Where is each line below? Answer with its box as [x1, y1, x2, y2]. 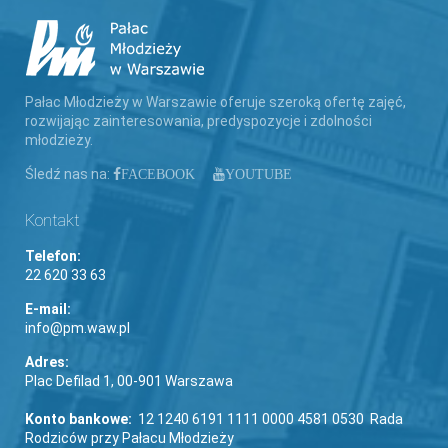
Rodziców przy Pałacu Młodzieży [25, 430, 234, 446]
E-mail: [25, 301, 71, 317]
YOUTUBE [225, 167, 292, 181]
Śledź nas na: [25, 166, 113, 182]
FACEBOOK [121, 167, 195, 181]
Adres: [25, 354, 69, 370]
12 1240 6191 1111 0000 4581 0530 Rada [135, 411, 403, 427]
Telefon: [25, 248, 81, 264]
